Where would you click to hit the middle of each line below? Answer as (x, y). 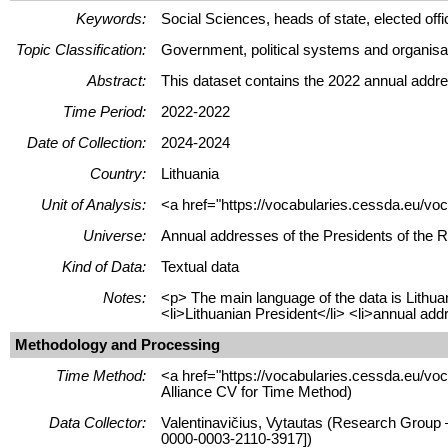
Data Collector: (97, 422)
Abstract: (116, 80)
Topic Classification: (81, 49)
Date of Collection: (86, 142)
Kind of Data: (104, 266)
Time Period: (104, 111)
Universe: (114, 235)
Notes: (124, 297)
